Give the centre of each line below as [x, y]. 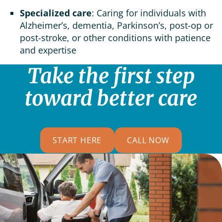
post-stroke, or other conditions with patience [115, 38]
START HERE [77, 140]
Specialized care [56, 13]
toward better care [111, 98]
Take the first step [111, 76]
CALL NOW [148, 140]
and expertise [49, 50]
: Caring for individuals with [149, 13]
